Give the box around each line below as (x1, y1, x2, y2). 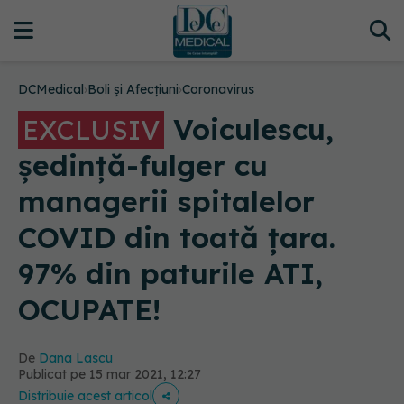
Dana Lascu (39, 350, 113, 366)
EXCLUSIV (23, 113, 160, 147)
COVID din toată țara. (18, 219, 335, 255)
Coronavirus (182, 81, 254, 97)
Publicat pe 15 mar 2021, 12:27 (18, 366, 201, 382)
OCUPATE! (18, 291, 161, 327)
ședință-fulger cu (18, 147, 268, 183)
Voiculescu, (164, 111, 334, 147)
